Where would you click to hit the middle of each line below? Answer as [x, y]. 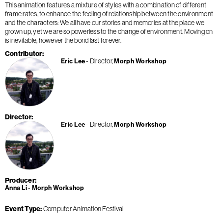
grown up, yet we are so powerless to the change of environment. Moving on [109, 32]
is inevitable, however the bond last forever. [63, 41]
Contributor [24, 54]
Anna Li [16, 188]
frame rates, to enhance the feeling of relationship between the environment [109, 14]
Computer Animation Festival [83, 208]
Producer [20, 180]
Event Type [23, 208]
